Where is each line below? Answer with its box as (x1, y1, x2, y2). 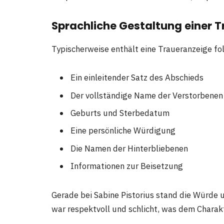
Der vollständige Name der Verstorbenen (70, 89, 223, 101)
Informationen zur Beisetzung (70, 160, 183, 171)
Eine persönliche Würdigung (70, 125, 175, 136)
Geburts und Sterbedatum (70, 107, 169, 119)
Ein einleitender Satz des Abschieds (70, 72, 203, 83)
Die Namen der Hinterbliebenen (70, 142, 188, 154)
